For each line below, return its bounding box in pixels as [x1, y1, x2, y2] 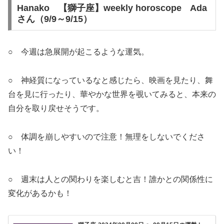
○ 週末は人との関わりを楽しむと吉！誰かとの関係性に [8, 174, 213, 183]
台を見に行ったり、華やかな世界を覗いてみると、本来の [8, 90, 216, 99]
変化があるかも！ [8, 188, 72, 197]
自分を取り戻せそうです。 [8, 104, 104, 113]
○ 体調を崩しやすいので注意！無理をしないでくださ [8, 132, 205, 141]
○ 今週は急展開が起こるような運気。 [8, 47, 149, 56]
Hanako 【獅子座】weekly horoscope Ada [16, 3, 207, 13]
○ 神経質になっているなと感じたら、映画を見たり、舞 [8, 76, 213, 85]
